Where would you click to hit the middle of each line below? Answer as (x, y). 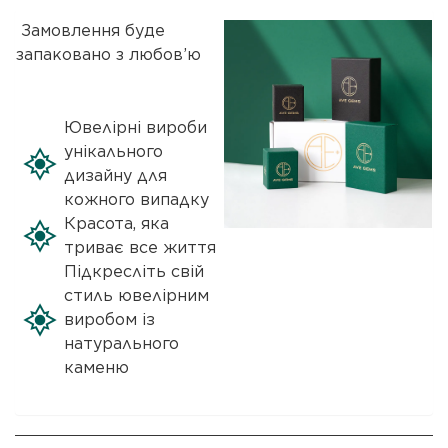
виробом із (109, 319)
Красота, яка (116, 223)
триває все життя (140, 247)
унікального (113, 151)
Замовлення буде (90, 31)
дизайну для (115, 175)
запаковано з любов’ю (108, 55)
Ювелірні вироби (135, 127)
